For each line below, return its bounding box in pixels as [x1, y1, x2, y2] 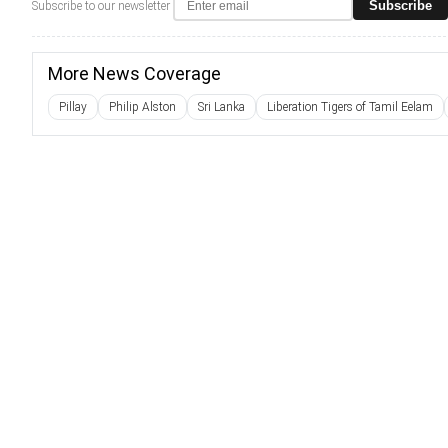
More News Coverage [48, 63, 221, 84]
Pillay [59, 100, 87, 114]
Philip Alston [109, 100, 176, 114]
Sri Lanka [198, 100, 245, 114]
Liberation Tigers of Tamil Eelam [267, 100, 433, 114]
